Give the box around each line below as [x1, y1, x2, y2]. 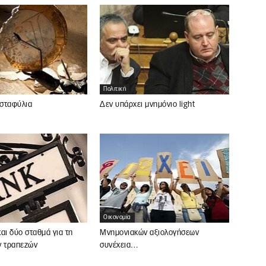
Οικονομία [103, 214, 131, 221]
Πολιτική [103, 85, 126, 92]
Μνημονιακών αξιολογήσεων [100, 229, 199, 237]
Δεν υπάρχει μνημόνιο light [100, 100, 195, 109]
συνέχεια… [100, 242, 139, 250]
